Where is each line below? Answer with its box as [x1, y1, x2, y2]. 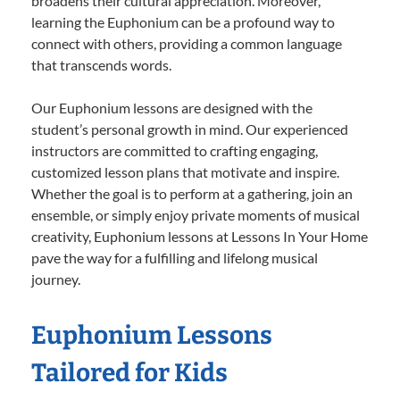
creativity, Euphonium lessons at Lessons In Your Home [31, 228, 368, 246]
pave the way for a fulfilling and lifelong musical [31, 249, 318, 267]
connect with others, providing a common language [31, 35, 342, 53]
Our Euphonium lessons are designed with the [31, 99, 312, 117]
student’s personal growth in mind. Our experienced [31, 121, 348, 138]
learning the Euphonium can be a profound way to [31, 13, 335, 31]
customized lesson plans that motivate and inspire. [31, 163, 339, 181]
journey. [31, 271, 80, 288]
